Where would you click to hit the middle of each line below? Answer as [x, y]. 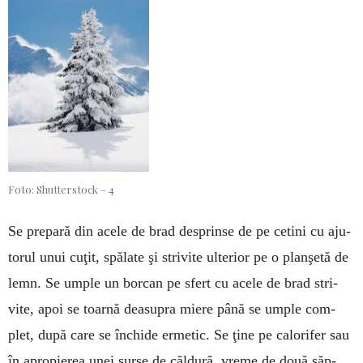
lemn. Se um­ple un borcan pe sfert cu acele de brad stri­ [173, 283]
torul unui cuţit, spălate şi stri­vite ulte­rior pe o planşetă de [178, 257]
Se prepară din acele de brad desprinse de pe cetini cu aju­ [179, 231]
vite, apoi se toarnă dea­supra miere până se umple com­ [172, 309]
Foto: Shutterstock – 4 [61, 189]
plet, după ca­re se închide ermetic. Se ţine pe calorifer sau [179, 335]
